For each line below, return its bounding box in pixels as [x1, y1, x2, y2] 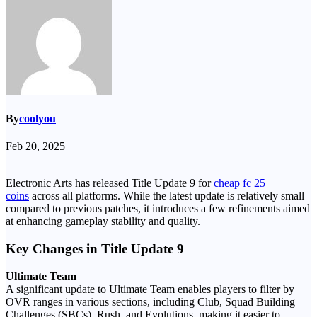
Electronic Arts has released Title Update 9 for [6, 177, 214, 190]
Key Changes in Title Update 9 [6, 241, 184, 257]
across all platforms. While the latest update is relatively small [29, 190, 304, 202]
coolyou [19, 113, 56, 125]
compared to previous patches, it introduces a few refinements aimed [6, 202, 310, 215]
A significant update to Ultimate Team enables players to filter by [6, 282, 294, 295]
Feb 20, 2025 [6, 140, 65, 153]
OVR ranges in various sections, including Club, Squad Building [6, 295, 295, 308]
